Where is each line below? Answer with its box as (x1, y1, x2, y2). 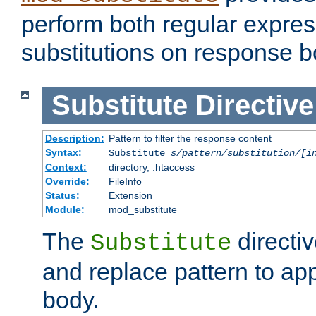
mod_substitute (108, 203, 177, 215)
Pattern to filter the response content (108, 132, 272, 144)
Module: (44, 203, 85, 215)
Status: (44, 189, 80, 201)
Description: (44, 132, 104, 144)
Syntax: (44, 146, 82, 158)
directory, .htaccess (108, 161, 195, 173)
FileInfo (108, 175, 142, 187)
